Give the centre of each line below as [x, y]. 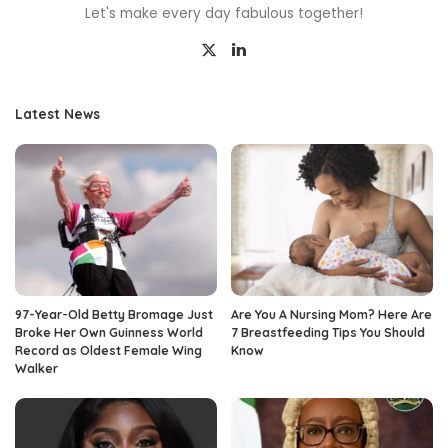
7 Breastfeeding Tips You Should [328, 332]
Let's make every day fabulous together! [224, 14]
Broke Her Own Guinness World [109, 332]
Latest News [57, 114]
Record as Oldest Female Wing [108, 350]
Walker [36, 368]
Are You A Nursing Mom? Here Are [331, 314]
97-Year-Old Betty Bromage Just [114, 314]
